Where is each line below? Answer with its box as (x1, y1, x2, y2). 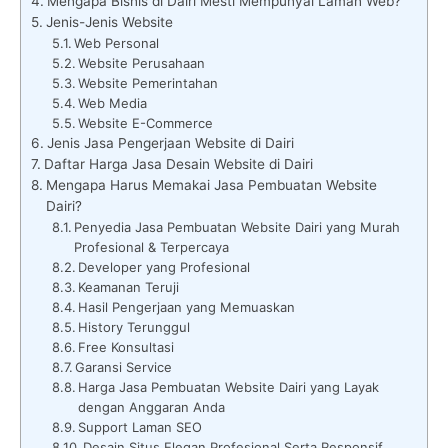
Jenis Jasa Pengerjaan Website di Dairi (46, 134, 294, 151)
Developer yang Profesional (78, 258, 251, 275)
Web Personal (74, 34, 160, 51)
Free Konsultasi (78, 338, 175, 355)
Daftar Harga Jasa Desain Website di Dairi (43, 155, 313, 172)
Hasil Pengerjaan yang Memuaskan (78, 298, 296, 315)
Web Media (78, 94, 148, 111)
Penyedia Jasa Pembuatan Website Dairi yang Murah (74, 218, 401, 235)
